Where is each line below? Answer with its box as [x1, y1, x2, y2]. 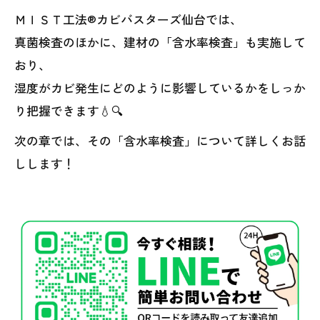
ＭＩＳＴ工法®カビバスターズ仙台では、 [14, 10, 242, 28]
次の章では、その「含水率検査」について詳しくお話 [14, 131, 306, 149]
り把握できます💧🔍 [14, 101, 123, 119]
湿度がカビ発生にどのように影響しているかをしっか [14, 79, 306, 96]
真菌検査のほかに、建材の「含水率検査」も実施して [14, 33, 306, 51]
